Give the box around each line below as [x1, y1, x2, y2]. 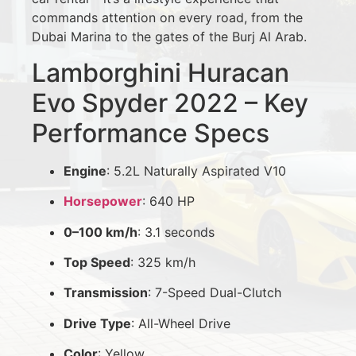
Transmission [64, 284, 148, 301]
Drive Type [64, 315, 131, 331]
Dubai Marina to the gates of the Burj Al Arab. [32, 29, 307, 45]
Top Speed [64, 253, 130, 270]
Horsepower [64, 193, 142, 210]
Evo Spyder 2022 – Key [32, 87, 308, 118]
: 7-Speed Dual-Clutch [148, 284, 281, 301]
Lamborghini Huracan [32, 56, 289, 88]
